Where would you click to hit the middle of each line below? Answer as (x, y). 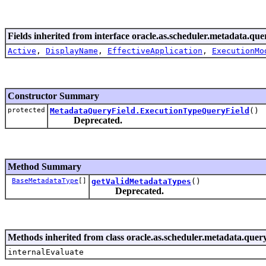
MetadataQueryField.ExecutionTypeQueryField (150, 110)
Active (22, 50)
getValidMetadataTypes (141, 181)
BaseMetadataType (45, 180)
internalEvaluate (46, 252)
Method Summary (45, 166)
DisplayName (72, 50)
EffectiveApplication (155, 50)
